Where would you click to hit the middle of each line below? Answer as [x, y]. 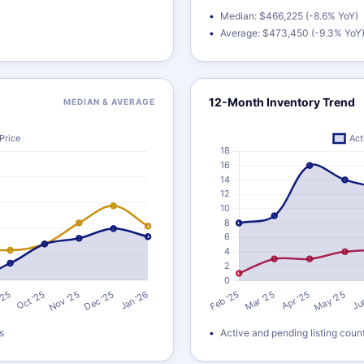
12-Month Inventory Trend [282, 102]
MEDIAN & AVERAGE [109, 102]
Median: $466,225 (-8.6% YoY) [289, 16]
